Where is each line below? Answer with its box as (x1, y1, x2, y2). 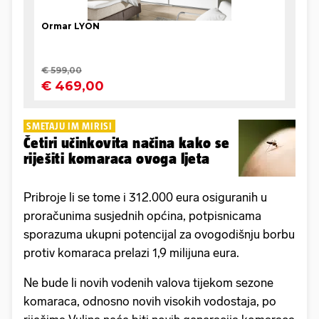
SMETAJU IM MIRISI (26, 120, 113, 132)
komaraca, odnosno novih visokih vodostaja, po (23, 294, 276, 309)
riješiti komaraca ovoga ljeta (23, 150, 210, 167)
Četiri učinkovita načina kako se (23, 135, 230, 152)
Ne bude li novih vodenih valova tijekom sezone (23, 276, 273, 291)
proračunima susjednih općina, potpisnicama (23, 209, 261, 224)
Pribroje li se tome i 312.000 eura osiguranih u (23, 190, 267, 205)
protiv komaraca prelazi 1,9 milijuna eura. (23, 246, 239, 261)
